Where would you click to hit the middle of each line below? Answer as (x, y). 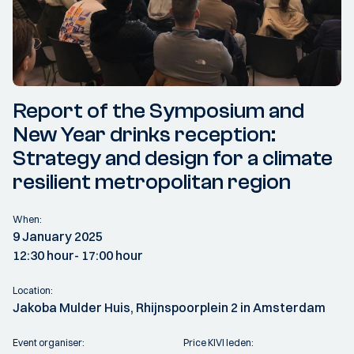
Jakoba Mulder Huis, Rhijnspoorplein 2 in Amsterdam (169, 307)
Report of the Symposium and (158, 111)
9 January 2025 (58, 236)
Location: (33, 290)
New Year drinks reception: (144, 134)
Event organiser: (49, 343)
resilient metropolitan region (152, 182)
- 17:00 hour (109, 255)
